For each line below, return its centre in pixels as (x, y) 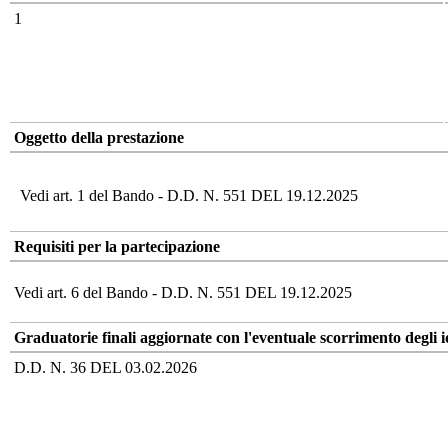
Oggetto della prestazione (99, 137)
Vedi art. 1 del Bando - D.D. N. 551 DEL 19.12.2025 (189, 195)
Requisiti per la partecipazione (117, 246)
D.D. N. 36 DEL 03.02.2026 (105, 367)
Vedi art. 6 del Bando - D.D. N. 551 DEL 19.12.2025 (183, 292)
